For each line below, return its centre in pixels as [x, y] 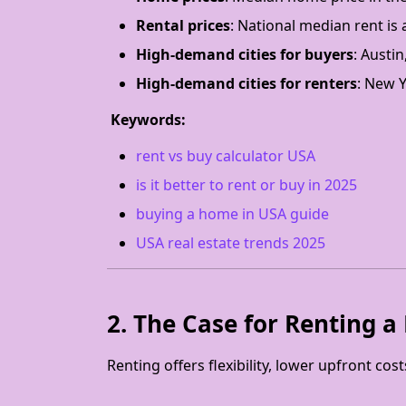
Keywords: [146, 120]
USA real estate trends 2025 [231, 243]
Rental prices [183, 25]
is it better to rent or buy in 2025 [246, 185]
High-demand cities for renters [246, 83]
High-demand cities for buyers [245, 54]
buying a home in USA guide [232, 214]
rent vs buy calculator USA [226, 156]
